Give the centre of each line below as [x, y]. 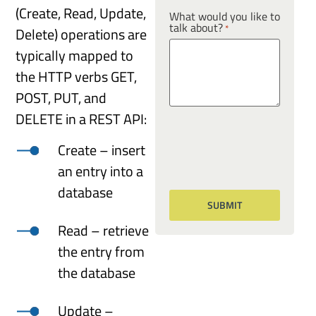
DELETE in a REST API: [81, 119]
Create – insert [102, 150]
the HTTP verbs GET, [77, 77]
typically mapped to [75, 56]
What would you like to [224, 17]
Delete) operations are [81, 35]
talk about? [196, 28]
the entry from [102, 252]
